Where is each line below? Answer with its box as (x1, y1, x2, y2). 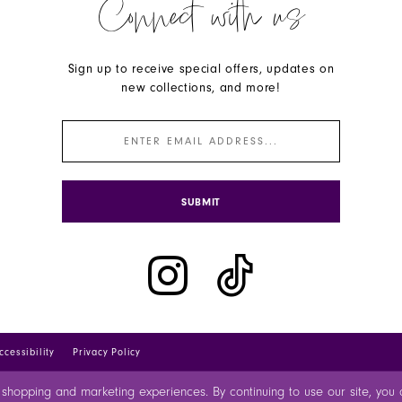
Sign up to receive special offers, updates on (67, 62, 335, 77)
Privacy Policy (72, 346, 142, 359)
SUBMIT (181, 195, 221, 208)
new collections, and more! (121, 81, 281, 96)
